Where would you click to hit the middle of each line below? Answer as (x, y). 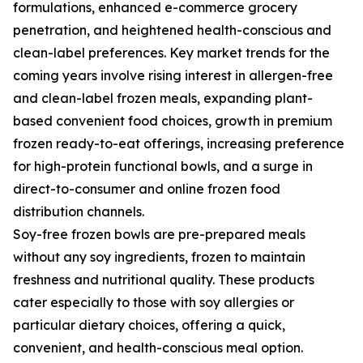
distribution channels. (79, 212)
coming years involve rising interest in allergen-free (173, 76)
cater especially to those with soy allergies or (154, 303)
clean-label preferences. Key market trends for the (171, 53)
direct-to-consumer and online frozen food (147, 189)
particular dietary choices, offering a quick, (149, 325)
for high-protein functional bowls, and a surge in (163, 167)
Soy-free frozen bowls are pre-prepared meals (159, 235)
